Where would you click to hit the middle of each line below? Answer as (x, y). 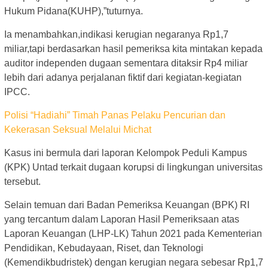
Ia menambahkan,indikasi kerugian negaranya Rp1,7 (116, 34)
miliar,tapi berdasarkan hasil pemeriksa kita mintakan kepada (133, 48)
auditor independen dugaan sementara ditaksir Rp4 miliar (126, 63)
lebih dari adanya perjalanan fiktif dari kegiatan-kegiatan (123, 77)
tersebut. (22, 181)
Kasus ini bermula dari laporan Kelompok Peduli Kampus (126, 153)
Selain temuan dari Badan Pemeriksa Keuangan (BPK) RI (127, 205)
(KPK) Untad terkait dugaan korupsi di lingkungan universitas (133, 167)
